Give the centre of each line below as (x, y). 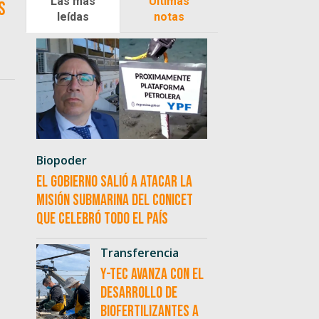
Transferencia (139, 253)
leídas (73, 16)
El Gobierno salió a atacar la (114, 182)
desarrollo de (138, 293)
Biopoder (61, 161)
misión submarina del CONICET (114, 201)
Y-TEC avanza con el (152, 275)
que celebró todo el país (102, 219)
